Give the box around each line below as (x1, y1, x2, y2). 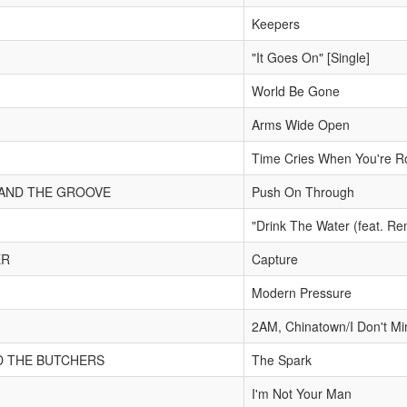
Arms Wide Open (252, 115, 350, 134)
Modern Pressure (252, 283, 352, 302)
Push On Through (252, 183, 354, 201)
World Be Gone (252, 82, 340, 100)
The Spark (252, 351, 312, 369)
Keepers (252, 15, 300, 33)
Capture (252, 250, 298, 268)
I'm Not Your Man (252, 384, 352, 402)
